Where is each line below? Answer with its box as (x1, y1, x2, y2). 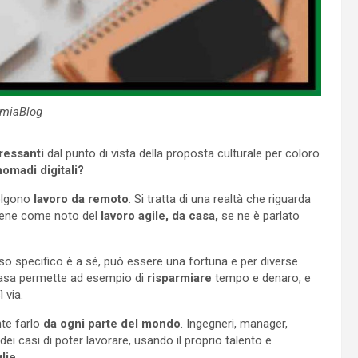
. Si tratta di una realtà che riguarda (129, 191, 311, 206)
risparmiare (147, 270, 212, 285)
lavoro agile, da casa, (97, 208, 218, 223)
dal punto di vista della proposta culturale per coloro (44, 145, 320, 161)
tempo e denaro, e (212, 270, 311, 285)
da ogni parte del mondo (43, 316, 181, 331)
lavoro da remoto (34, 191, 129, 206)
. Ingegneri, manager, (181, 316, 288, 331)
